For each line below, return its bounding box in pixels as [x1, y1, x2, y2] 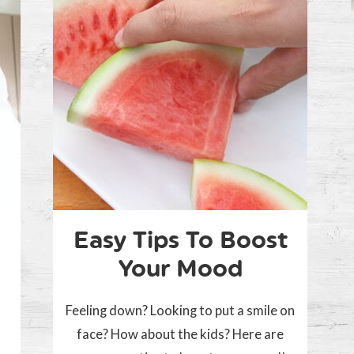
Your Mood [118, 254, 243, 284]
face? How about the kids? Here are [77, 326, 284, 343]
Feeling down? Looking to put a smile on [66, 302, 295, 319]
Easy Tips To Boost [73, 225, 288, 255]
